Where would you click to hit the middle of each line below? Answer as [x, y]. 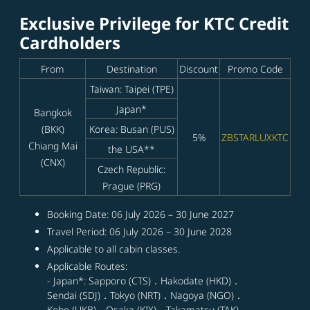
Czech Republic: [131, 170]
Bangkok [53, 113]
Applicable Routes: [87, 266]
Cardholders [70, 43]
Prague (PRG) [131, 186]
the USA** [131, 149]
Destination [131, 69]
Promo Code [255, 69]
